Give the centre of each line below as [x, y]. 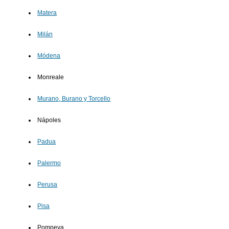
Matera [47, 13]
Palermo [49, 163]
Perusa [48, 185]
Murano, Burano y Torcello [74, 99]
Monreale [51, 77]
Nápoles [49, 120]
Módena [49, 56]
